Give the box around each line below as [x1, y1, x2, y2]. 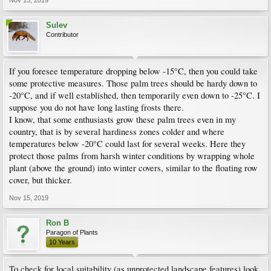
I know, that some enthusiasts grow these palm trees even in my [9, 113, 236, 125]
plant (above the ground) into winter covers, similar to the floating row [9, 162, 258, 174]
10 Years [49, 238, 75, 246]
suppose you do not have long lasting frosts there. [9, 101, 184, 113]
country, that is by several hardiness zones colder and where [9, 125, 224, 137]
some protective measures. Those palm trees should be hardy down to [9, 77, 257, 89]
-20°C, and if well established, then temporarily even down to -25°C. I [9, 89, 260, 101]
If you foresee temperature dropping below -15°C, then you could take [9, 65, 258, 77]
